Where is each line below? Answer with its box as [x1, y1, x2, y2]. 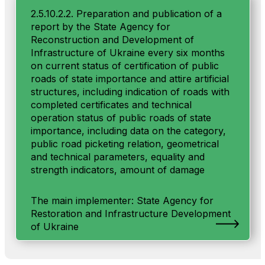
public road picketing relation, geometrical [30, 138, 219, 150]
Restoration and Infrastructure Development [30, 208, 231, 219]
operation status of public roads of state [30, 112, 211, 124]
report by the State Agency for [30, 21, 170, 33]
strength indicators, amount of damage [30, 164, 205, 176]
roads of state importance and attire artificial [30, 73, 229, 85]
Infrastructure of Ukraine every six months [30, 47, 225, 59]
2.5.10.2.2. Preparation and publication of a [30, 8, 222, 20]
